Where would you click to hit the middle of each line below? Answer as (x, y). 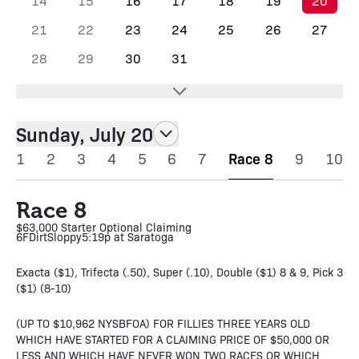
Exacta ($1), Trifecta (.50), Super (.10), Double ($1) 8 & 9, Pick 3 (179, 272)
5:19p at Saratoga (128, 236)
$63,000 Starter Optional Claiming (104, 227)
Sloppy (65, 236)
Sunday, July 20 (85, 134)
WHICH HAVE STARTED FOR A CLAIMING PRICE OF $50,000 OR (173, 339)
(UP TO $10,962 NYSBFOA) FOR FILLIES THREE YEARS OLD (163, 323)
